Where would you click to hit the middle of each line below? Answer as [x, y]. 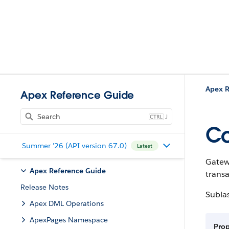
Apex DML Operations [67, 203]
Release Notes [44, 187]
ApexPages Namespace [69, 220]
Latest [144, 146]
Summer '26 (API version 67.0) [74, 145]
